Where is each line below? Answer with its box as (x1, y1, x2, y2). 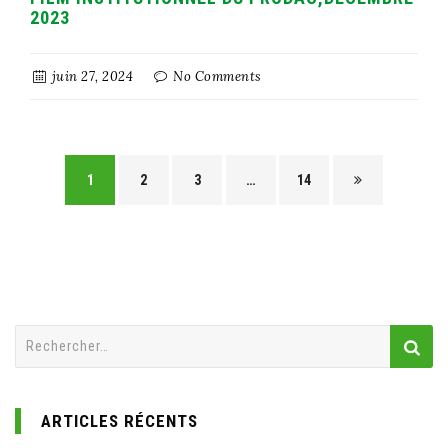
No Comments (169, 67, 262, 85)
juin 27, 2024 (48, 67, 134, 85)
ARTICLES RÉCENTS (41, 410, 198, 431)
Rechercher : (14, 327, 99, 344)
